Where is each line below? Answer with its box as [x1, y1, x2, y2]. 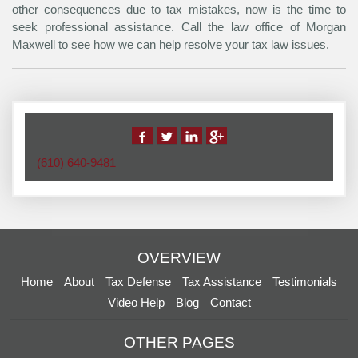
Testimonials [272, 275, 337, 289]
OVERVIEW [137, 249, 221, 267]
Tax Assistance [182, 275, 261, 289]
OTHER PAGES [123, 334, 235, 352]
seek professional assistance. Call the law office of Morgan [12, 20, 346, 34]
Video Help [107, 296, 165, 310]
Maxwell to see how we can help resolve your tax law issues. [12, 38, 329, 52]
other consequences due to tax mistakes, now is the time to [12, 2, 346, 17]
